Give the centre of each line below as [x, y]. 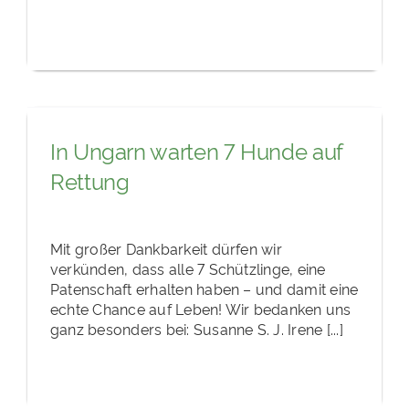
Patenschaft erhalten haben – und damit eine [204, 288]
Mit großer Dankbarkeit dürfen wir [166, 248]
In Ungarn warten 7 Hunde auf [196, 151]
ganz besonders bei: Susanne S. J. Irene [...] [197, 328]
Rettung [90, 181]
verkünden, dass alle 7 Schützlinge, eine [188, 268]
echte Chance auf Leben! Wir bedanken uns [201, 308]
